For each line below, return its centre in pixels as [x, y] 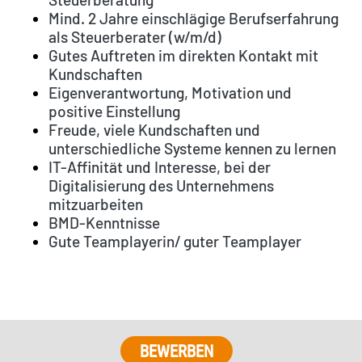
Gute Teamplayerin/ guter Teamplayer [175, 242]
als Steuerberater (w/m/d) [135, 37]
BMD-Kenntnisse [104, 223]
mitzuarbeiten [96, 204]
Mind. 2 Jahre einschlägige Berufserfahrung [194, 19]
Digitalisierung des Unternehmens [161, 186]
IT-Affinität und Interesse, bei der [160, 167]
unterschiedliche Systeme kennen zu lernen [192, 149]
